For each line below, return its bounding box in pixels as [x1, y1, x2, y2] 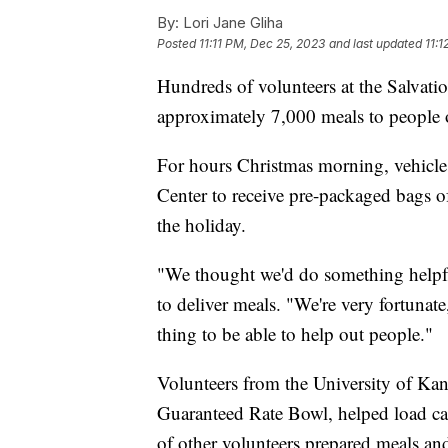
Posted [157, 36, 199, 52]
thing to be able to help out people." [157, 321, 433, 347]
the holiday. [157, 212, 246, 238]
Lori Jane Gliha [179, 13, 283, 33]
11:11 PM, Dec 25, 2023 [199, 36, 325, 52]
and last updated [329, 36, 422, 52]
